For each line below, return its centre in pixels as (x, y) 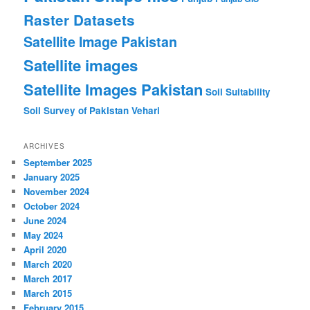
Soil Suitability (238, 92)
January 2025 (52, 176)
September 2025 (58, 162)
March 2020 (48, 264)
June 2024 (45, 220)
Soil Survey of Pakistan (76, 111)
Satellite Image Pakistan (101, 42)
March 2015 (48, 293)
